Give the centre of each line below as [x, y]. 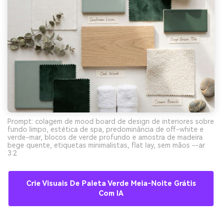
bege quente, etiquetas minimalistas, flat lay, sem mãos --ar [106, 145]
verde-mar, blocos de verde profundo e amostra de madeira [105, 137]
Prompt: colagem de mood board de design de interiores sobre [111, 121]
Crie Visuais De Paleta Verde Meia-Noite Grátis [111, 183]
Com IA [111, 193]
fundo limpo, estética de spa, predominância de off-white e [106, 129]
